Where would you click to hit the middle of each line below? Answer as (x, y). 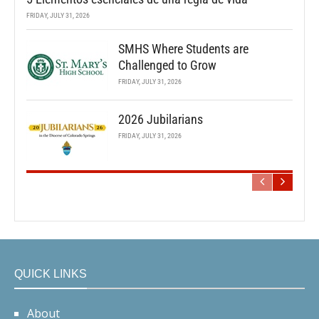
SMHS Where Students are (183, 49)
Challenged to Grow (167, 66)
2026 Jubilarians (161, 120)
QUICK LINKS (51, 274)
